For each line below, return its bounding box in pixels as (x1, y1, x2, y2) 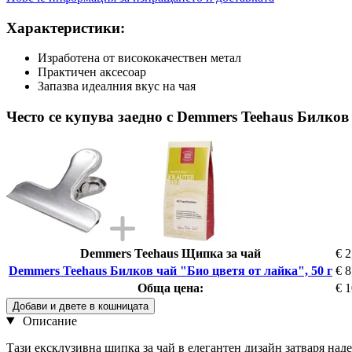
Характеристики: (6, 19, 125, 36)
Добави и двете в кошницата (13, 299, 148, 312)
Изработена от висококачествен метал (38, 51, 241, 65)
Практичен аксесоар (38, 65, 146, 79)
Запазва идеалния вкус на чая (38, 79, 196, 93)
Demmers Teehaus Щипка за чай (80, 246, 261, 260)
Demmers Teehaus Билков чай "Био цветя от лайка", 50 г (9, 263, 332, 277)
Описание (19, 313, 77, 328)
